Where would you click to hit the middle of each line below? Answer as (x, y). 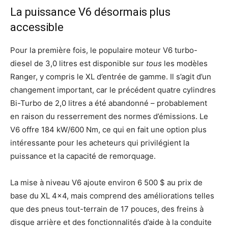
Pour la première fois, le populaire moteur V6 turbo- (104, 50)
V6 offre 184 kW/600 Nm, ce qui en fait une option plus (108, 129)
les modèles (185, 63)
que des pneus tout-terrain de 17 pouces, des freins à (107, 209)
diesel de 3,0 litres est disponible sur (78, 63)
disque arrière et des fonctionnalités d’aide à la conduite (111, 222)
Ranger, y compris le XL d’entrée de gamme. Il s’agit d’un (111, 76)
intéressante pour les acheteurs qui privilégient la (100, 142)
